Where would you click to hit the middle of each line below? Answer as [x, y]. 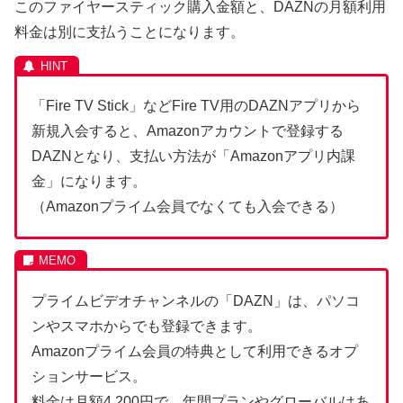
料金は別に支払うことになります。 [130, 32]
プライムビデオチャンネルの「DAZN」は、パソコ [196, 300]
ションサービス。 [89, 376]
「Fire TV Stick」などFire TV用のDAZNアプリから [196, 106]
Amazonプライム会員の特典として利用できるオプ [195, 351]
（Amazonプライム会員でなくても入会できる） [188, 207]
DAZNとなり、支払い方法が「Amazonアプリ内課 [193, 157]
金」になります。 [89, 182]
